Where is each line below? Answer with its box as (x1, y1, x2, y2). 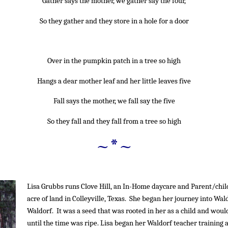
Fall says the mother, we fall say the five (53, 96, 175, 106)
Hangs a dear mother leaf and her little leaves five (37, 76, 191, 85)
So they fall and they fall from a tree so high (47, 116, 181, 126)
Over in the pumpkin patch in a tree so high (47, 56, 181, 66)
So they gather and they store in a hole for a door (39, 16, 189, 25)
